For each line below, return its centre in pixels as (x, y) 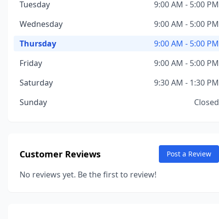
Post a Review (189, 154)
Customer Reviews (60, 154)
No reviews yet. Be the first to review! (88, 175)
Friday (31, 63)
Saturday (36, 83)
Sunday (33, 102)
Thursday (38, 44)
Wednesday (41, 24)
